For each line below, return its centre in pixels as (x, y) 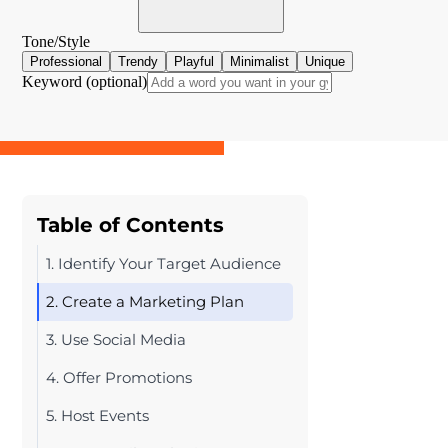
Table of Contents (130, 225)
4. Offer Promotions (119, 377)
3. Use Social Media (116, 339)
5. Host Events (97, 415)
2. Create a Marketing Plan (145, 301)
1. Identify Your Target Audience (163, 263)
